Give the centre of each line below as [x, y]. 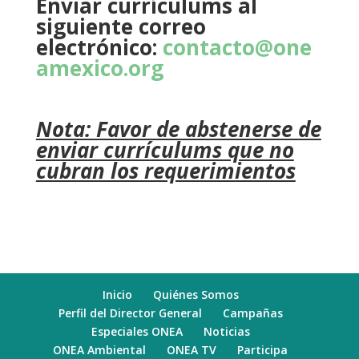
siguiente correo [121, 26]
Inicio [117, 294]
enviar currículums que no [165, 150]
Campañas [252, 313]
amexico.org [102, 68]
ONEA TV [192, 350]
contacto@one [237, 47]
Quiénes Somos [196, 294]
